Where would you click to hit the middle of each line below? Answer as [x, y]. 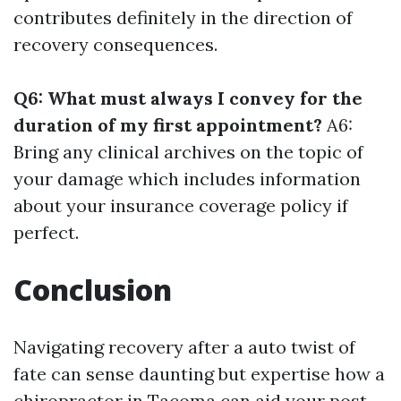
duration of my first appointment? [168, 125]
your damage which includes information [187, 179]
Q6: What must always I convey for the [188, 98]
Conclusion [93, 290]
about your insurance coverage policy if [181, 206]
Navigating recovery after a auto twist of [184, 347]
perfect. [46, 233]
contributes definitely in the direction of [183, 18]
